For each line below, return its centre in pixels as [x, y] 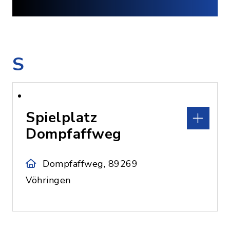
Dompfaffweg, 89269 [90, 164]
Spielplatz [61, 118]
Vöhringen [48, 180]
